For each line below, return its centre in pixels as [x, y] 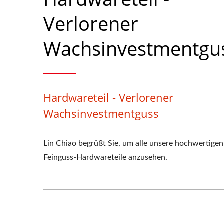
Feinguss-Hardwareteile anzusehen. [105, 157]
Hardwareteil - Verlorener [108, 97]
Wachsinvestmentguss [101, 113]
